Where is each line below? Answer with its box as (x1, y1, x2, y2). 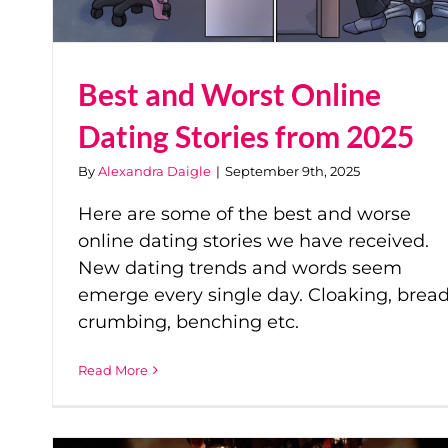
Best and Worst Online (78, 75, 381, 112)
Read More (78, 361, 148, 378)
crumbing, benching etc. (78, 310, 299, 333)
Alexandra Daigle (98, 162, 211, 179)
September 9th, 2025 (225, 162, 360, 179)
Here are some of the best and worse (78, 202, 411, 225)
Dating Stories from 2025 (78, 117, 414, 154)
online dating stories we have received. (78, 229, 429, 252)
